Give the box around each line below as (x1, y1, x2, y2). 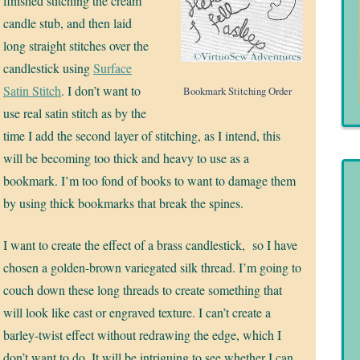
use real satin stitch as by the (3, 104, 146, 122)
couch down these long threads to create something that (3, 281, 282, 299)
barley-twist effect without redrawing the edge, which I (3, 326, 281, 344)
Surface (93, 59, 132, 77)
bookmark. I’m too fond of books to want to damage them (3, 172, 296, 190)
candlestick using (3, 59, 93, 77)
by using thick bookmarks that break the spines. (3, 194, 243, 212)
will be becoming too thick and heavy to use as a (3, 149, 249, 167)
